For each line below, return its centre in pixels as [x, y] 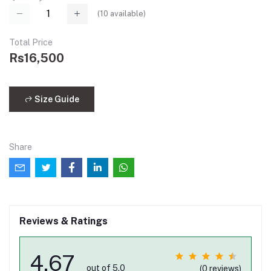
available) [127, 14]
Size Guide [56, 99]
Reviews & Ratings [64, 221]
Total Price [31, 43]
